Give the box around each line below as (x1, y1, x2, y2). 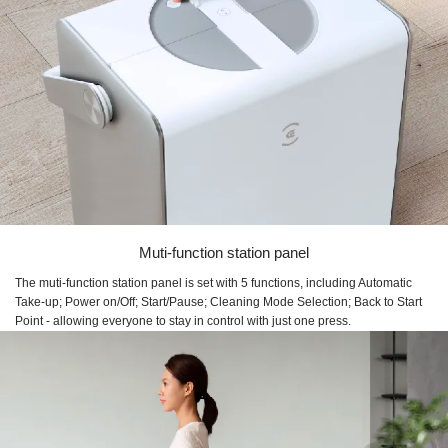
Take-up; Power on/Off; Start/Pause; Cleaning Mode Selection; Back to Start (15, 294, 422, 309)
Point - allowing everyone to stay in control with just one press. (15, 313, 351, 328)
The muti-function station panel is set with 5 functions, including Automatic (15, 275, 412, 290)
